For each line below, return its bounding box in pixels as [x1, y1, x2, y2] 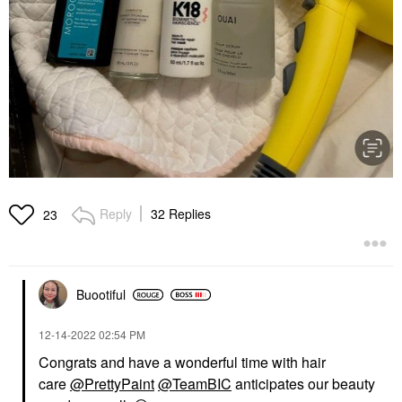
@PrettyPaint [70, 373, 154, 395]
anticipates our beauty [232, 373, 375, 395]
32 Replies [151, 205, 211, 223]
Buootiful [76, 285, 126, 304]
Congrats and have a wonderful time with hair [39, 352, 326, 373]
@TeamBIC [158, 373, 232, 395]
